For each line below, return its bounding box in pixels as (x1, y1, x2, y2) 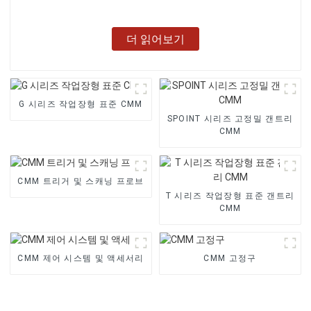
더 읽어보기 (126, 33, 185, 45)
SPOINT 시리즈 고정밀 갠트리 (167, 113, 294, 124)
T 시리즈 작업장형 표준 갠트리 (165, 190, 295, 201)
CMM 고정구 (203, 253, 257, 263)
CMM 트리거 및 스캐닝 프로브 (17, 176, 144, 186)
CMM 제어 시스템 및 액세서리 (17, 253, 144, 263)
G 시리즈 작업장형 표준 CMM (19, 99, 143, 109)
